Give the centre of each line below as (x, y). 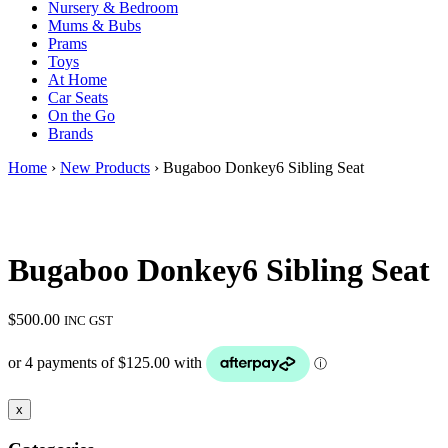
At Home (77, 79)
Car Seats (78, 97)
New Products (105, 167)
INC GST (88, 320)
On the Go (81, 115)
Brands (70, 133)
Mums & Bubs (94, 25)
